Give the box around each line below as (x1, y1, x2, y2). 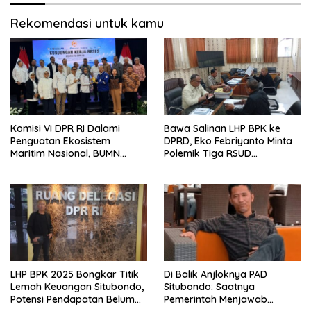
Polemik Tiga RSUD (164, 147, 251, 160)
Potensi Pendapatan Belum (10, 292, 135, 305)
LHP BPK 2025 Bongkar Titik (10, 267, 139, 280)
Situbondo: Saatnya (164, 280, 255, 293)
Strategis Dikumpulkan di (10, 160, 126, 173)
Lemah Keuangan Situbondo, (10, 280, 144, 293)
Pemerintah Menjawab (164, 292, 267, 305)
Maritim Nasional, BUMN (10, 147, 120, 160)
